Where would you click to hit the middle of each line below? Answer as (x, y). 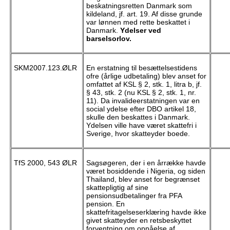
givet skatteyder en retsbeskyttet (139, 221)
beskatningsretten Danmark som (139, 6)
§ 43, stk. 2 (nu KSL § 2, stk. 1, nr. (141, 93)
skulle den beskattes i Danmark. (138, 117)
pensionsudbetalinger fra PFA (134, 196)
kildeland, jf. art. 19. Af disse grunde (144, 14)
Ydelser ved (140, 31)
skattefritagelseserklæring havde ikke (146, 212)
